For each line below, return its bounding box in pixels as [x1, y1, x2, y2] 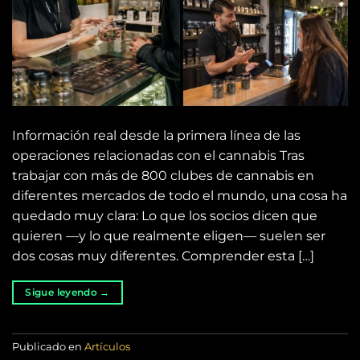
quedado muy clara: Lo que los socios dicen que [12, 208, 317, 223]
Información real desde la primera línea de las [12, 128, 301, 143]
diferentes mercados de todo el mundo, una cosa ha [12, 188, 347, 203]
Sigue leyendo [25, 286, 100, 298]
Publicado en [12, 341, 84, 354]
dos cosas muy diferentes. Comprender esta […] [12, 248, 314, 264]
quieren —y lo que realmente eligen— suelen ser [12, 228, 325, 243]
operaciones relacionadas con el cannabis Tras [12, 148, 305, 163]
